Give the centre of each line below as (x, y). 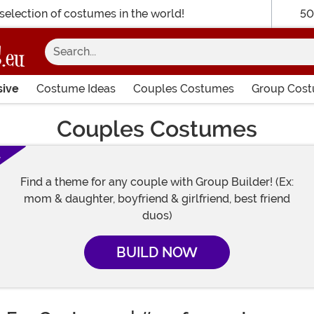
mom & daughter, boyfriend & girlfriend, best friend (157, 199)
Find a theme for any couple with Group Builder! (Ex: (157, 182)
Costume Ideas (76, 89)
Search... (45, 37)
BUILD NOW (157, 252)
